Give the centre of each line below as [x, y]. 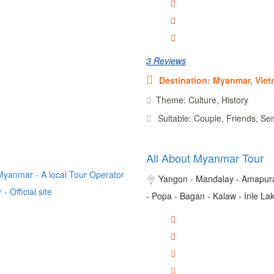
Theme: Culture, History [202, 99]
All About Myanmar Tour [205, 157]
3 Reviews [166, 60]
